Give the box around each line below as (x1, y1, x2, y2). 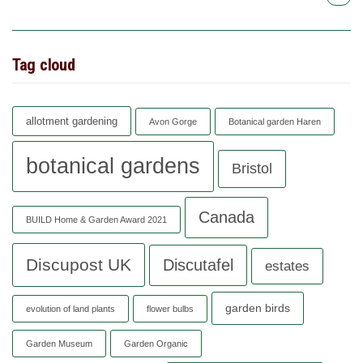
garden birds (225, 301, 290, 314)
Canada (199, 207, 254, 226)
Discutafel (163, 255, 233, 274)
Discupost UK (26, 254, 131, 275)
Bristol (232, 160, 272, 177)
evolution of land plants (26, 303, 115, 314)
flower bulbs (147, 303, 194, 314)
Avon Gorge (149, 116, 197, 126)
